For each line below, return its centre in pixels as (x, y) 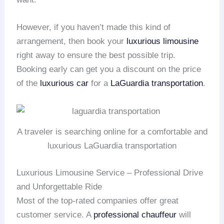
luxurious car (64, 83)
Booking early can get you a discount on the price (109, 69)
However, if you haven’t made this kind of (94, 27)
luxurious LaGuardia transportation (112, 146)
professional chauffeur (135, 214)
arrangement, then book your (72, 41)
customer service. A (55, 214)
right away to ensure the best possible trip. (96, 55)
